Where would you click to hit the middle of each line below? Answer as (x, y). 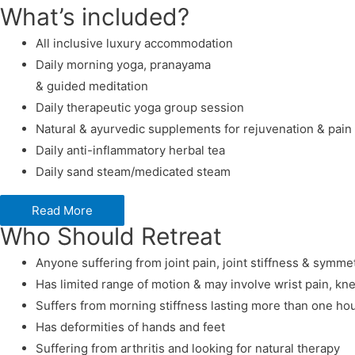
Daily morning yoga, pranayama (123, 64)
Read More (62, 211)
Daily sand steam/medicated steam (133, 171)
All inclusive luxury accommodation (134, 43)
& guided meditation (92, 86)
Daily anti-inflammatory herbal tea (130, 150)
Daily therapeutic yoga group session (140, 107)
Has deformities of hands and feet (130, 327)
